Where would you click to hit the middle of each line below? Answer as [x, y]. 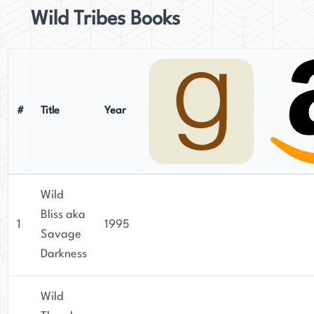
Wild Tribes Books [105, 20]
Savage [61, 234]
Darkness [64, 254]
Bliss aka [63, 215]
